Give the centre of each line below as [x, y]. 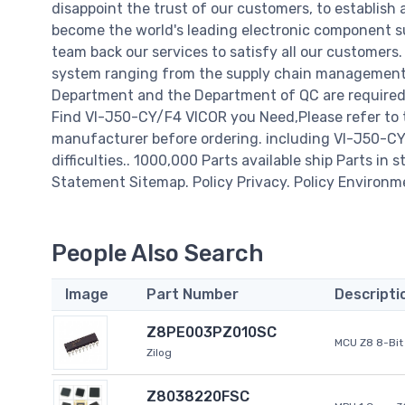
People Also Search [158, 254]
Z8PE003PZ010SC [212, 333]
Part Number [193, 295]
